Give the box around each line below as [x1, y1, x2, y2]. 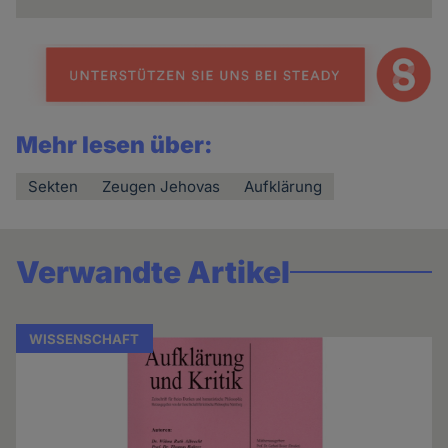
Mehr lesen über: [16, 130, 214, 159]
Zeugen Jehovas [102, 176, 221, 196]
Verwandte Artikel [16, 253, 291, 290]
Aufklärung [244, 176, 323, 196]
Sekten [28, 176, 79, 196]
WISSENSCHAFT [29, 330, 140, 347]
